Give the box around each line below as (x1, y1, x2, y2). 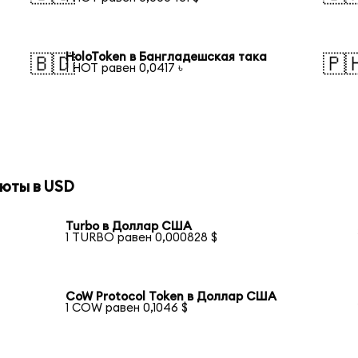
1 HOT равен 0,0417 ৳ (66, 62, 184, 74)
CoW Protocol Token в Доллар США (66, 290, 277, 303)
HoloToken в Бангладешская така (66, 50, 268, 63)
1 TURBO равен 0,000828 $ (66, 232, 218, 245)
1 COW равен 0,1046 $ (66, 301, 189, 314)
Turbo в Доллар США (66, 221, 193, 233)
